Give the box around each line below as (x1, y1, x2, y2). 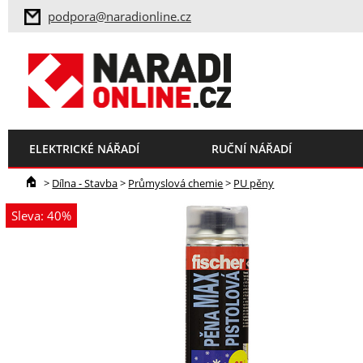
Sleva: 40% (11, 207, 72, 224)
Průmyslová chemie (128, 175, 224, 190)
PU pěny (233, 175, 275, 190)
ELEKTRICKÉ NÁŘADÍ (29, 141, 139, 156)
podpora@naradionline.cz (48, 8, 191, 24)
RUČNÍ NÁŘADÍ (211, 141, 292, 156)
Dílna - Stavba (52, 175, 118, 190)
